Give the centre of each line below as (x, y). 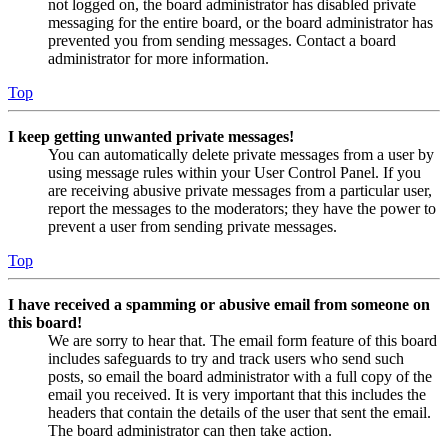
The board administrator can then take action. (190, 431)
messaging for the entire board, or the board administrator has (240, 23)
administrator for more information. (158, 59)
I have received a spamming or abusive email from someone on (219, 305)
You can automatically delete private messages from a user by (241, 155)
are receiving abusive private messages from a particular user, (240, 191)
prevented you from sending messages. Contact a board (222, 41)
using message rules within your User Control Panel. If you (234, 173)
